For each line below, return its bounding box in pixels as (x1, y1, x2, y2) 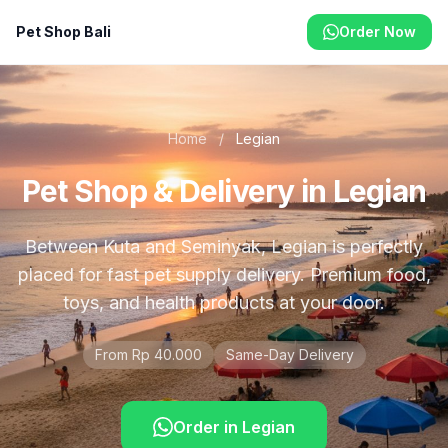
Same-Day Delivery (225, 346, 354, 363)
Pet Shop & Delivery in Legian (21, 173, 427, 209)
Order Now (339, 23, 416, 40)
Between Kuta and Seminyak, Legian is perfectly (25, 236, 423, 257)
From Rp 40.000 (94, 346, 202, 363)
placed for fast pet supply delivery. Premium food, (17, 264, 431, 285)
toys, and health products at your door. (63, 292, 385, 313)
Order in (173, 417, 242, 437)
